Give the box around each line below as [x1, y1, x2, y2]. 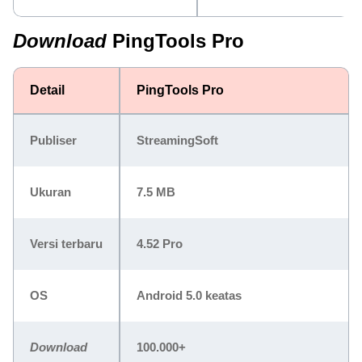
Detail [30, 83, 65, 97]
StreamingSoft [137, 133, 218, 147]
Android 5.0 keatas [137, 288, 242, 302]
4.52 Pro [137, 237, 183, 250]
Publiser [30, 133, 77, 147]
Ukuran [30, 185, 71, 199]
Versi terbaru [30, 237, 103, 250]
